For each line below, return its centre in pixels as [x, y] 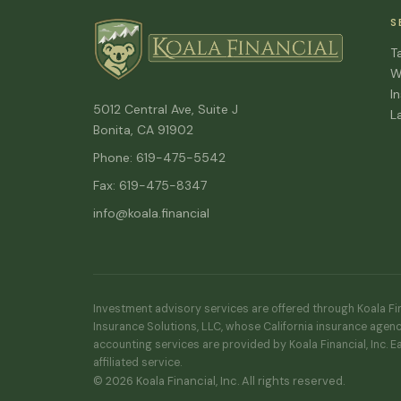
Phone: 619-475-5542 [159, 158]
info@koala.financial [151, 213]
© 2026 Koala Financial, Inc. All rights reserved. [219, 381]
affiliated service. [137, 363]
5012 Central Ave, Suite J [166, 109]
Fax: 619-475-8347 [150, 185]
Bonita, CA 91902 [143, 130]
